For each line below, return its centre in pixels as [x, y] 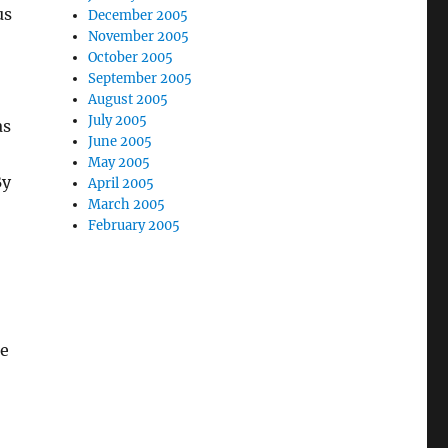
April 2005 [121, 183]
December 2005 [138, 15]
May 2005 [119, 162]
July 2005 [118, 120]
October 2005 [131, 57]
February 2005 [134, 225]
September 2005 [140, 78]
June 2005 [120, 141]
